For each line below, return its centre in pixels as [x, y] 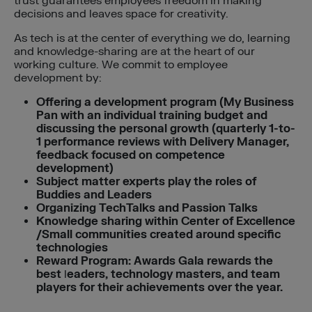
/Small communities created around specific [158, 235]
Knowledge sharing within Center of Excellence [166, 222]
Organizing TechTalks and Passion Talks [147, 209]
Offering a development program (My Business [165, 103]
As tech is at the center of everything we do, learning [152, 39]
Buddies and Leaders [94, 195]
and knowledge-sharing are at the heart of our [134, 52]
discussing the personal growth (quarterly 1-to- [166, 129]
